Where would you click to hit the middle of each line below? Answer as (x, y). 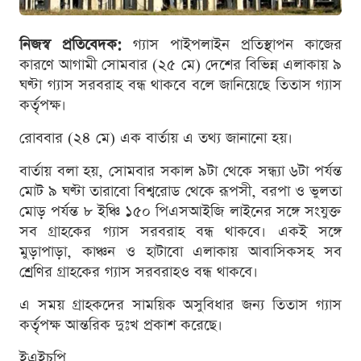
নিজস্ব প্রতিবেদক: (71, 44)
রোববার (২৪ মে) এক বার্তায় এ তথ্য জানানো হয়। (156, 138)
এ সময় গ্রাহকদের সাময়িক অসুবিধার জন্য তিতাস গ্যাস (180, 305)
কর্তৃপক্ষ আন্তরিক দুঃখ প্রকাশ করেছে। (121, 325)
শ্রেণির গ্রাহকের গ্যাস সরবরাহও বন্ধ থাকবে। (139, 272)
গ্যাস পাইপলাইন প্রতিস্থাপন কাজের (232, 44)
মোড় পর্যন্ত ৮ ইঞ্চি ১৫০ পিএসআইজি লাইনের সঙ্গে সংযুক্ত (180, 211)
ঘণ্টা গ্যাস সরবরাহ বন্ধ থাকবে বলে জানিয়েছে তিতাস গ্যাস (180, 85)
